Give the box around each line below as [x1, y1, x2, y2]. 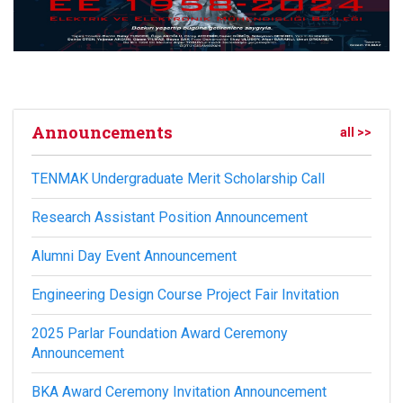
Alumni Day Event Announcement [31, 247, 237, 264]
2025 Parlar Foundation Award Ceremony [31, 325, 288, 342]
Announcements [31, 121, 173, 143]
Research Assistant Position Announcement [31, 209, 308, 226]
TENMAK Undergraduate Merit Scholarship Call [31, 170, 325, 187]
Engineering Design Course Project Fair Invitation [31, 286, 339, 303]
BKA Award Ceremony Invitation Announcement [31, 383, 327, 400]
